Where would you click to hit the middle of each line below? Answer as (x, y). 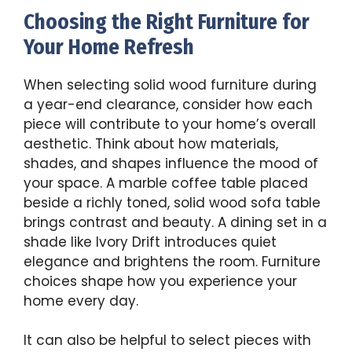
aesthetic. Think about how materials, (151, 143)
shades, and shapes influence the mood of (171, 163)
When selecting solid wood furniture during (170, 84)
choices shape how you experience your (160, 281)
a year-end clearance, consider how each (168, 104)
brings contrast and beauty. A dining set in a (175, 222)
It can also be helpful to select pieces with (167, 341)
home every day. (81, 301)
